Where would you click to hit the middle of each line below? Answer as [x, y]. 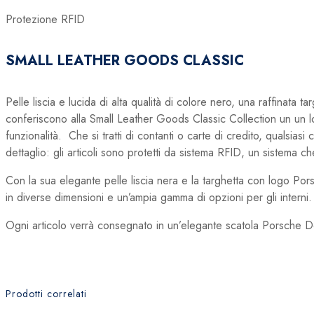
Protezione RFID [45, 19]
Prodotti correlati [46, 294]
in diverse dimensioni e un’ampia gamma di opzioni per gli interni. [159, 198]
